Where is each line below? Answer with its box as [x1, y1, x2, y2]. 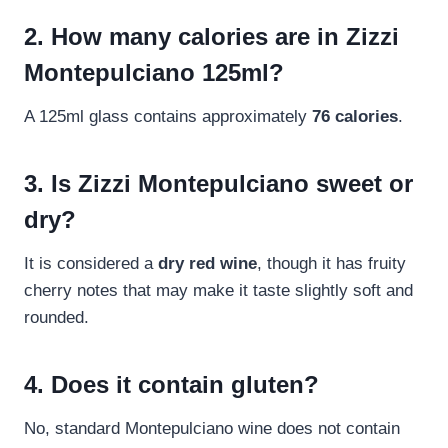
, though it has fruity [257, 254, 406, 274]
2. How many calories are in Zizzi [24, 23, 399, 51]
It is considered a [24, 254, 158, 274]
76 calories [312, 107, 398, 127]
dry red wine [158, 254, 257, 274]
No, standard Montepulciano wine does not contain [24, 419, 400, 439]
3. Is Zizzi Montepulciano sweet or [24, 170, 413, 198]
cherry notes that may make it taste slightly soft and [24, 281, 413, 301]
